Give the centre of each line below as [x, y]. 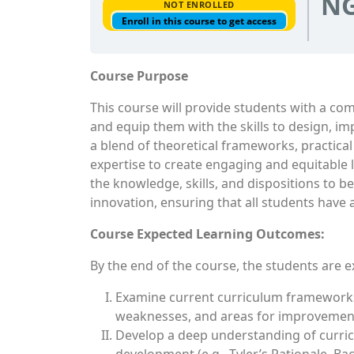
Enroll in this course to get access [199, 21]
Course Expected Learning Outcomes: [207, 234]
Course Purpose [139, 76]
